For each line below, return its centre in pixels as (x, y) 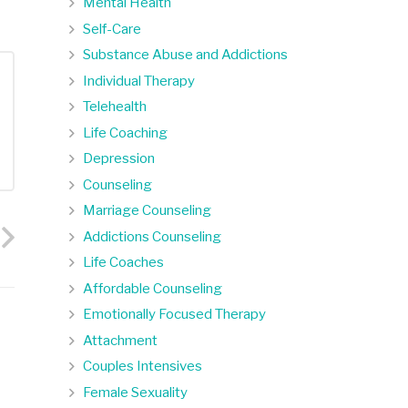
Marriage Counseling (147, 210)
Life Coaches (123, 262)
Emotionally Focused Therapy (174, 314)
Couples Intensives (143, 366)
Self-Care (112, 29)
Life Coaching (125, 133)
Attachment (120, 340)
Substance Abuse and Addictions (185, 55)
